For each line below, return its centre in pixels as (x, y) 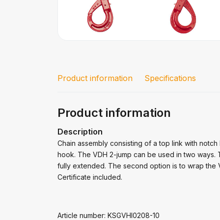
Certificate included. (90, 177)
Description (80, 132)
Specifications (170, 78)
